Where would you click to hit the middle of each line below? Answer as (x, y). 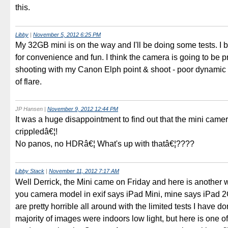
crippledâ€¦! (36, 132)
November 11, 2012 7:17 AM (84, 171)
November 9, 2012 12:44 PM (83, 109)
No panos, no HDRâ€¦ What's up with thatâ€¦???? (105, 144)
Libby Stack (30, 171)
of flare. (28, 81)
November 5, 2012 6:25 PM (67, 34)
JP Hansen (29, 109)
